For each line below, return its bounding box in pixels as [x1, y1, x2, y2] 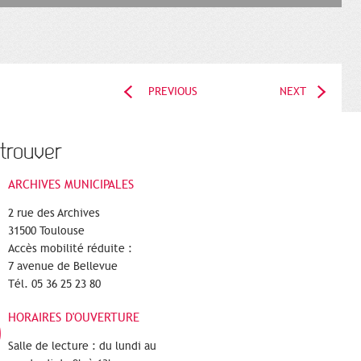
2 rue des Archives [8, 206, 100, 221]
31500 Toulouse [8, 224, 85, 239]
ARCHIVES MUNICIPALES [8, 177, 134, 193]
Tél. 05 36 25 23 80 [8, 277, 101, 292]
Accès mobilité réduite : [8, 242, 132, 256]
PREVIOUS [147, 85, 197, 99]
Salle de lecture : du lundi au [8, 339, 156, 354]
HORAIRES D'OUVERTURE [8, 310, 139, 326]
